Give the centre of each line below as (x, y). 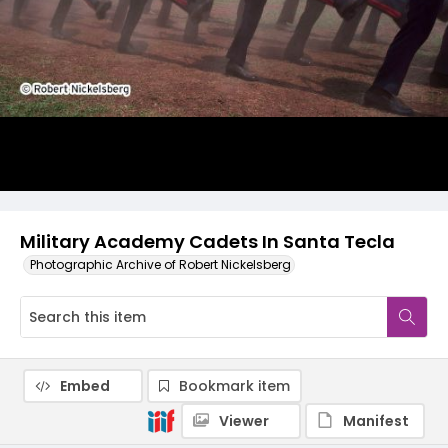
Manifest (376, 421)
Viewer (244, 421)
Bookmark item (234, 386)
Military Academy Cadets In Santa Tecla (207, 241)
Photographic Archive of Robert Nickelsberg (160, 264)
